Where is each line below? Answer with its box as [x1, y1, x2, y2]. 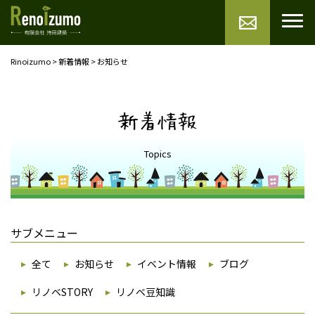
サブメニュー [11, 224, 78, 241]
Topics [143, 147, 172, 160]
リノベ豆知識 [116, 285, 175, 299]
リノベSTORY [32, 285, 93, 299]
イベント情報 [137, 257, 196, 271]
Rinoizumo [11, 56, 51, 67]
